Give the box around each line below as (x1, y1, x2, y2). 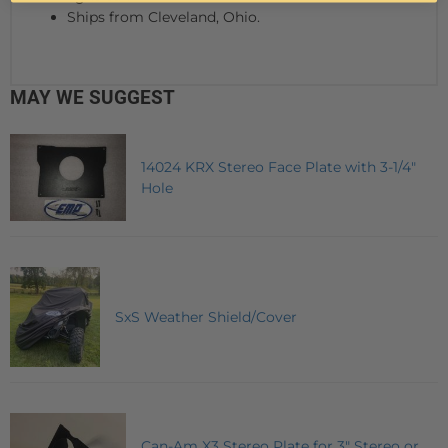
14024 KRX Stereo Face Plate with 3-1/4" (141, 157, 416, 176)
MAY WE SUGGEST (10, 86, 175, 110)
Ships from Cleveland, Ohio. (67, 8, 260, 27)
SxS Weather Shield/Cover (114, 307, 297, 326)
